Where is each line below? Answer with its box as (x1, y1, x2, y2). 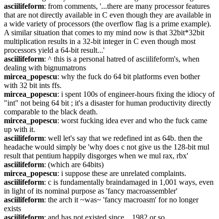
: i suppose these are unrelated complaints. (57, 169, 186, 177)
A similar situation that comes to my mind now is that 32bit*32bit (4, 28, 204, 37)
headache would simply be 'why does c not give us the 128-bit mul (4, 143, 209, 151)
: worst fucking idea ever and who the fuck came (57, 116, 207, 125)
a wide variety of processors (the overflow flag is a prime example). (4, 20, 211, 28)
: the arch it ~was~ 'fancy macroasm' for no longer (44, 196, 198, 204)
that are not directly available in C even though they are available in (4, 11, 211, 19)
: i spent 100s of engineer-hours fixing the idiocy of (57, 90, 215, 98)
